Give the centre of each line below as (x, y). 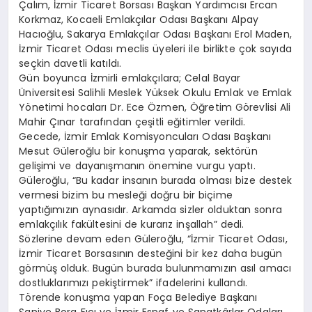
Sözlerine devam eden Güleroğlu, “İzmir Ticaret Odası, (153, 239)
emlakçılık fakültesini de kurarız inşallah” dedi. (132, 224)
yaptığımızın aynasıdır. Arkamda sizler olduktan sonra (150, 209)
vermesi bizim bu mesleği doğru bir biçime (126, 195)
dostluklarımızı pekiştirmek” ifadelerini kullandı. (133, 282)
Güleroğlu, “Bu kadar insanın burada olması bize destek (156, 180)
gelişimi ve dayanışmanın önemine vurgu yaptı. (137, 165)
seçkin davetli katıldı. (70, 63)
